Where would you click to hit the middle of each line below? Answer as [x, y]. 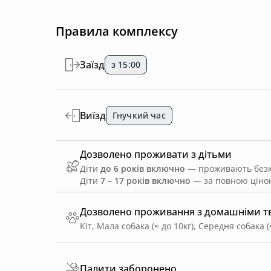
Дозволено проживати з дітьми [156, 155]
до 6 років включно [143, 169]
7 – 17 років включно [145, 181]
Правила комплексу [117, 31]
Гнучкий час [139, 115]
